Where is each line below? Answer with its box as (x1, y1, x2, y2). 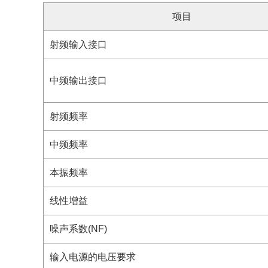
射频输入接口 (50, 39, 107, 50)
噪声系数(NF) (50, 224, 107, 234)
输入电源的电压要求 (50, 252, 136, 262)
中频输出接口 (50, 75, 107, 86)
